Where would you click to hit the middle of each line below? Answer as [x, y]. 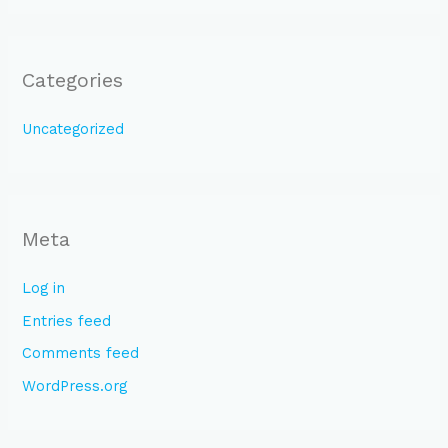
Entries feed [67, 320]
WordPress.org [75, 386]
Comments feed [81, 353]
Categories [73, 79]
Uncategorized [73, 128]
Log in [44, 288]
